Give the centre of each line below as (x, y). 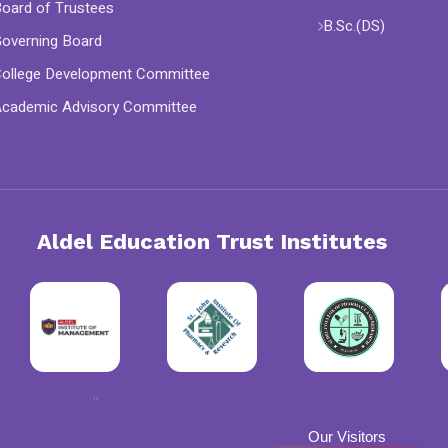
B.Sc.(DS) (354, 26)
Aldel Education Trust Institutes (212, 241)
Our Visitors (346, 436)
